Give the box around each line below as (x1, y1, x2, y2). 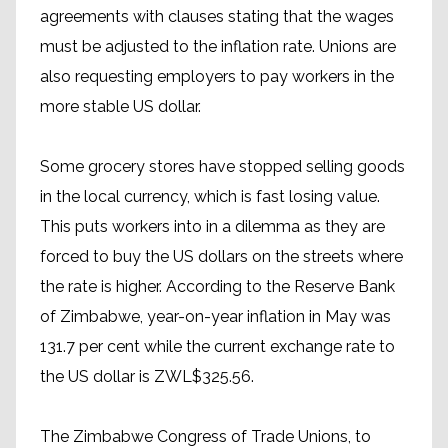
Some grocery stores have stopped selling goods (40, 157, 405, 176)
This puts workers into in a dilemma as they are (40, 217, 385, 236)
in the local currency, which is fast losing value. (40, 187, 380, 206)
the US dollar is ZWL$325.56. (40, 367, 254, 386)
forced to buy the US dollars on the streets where (40, 247, 403, 266)
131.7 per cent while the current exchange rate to (40, 337, 395, 356)
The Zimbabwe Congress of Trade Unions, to (40, 427, 371, 446)
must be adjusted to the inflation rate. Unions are (40, 37, 396, 56)
